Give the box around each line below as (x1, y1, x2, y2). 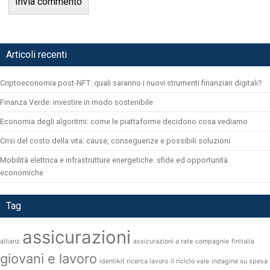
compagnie (195, 237, 229, 245)
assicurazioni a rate (133, 237, 193, 245)
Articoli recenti (6, 48, 67, 60)
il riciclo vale (171, 257, 209, 265)
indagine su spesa (212, 257, 268, 265)
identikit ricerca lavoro (99, 257, 168, 265)
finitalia (231, 237, 254, 245)
